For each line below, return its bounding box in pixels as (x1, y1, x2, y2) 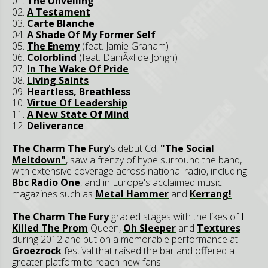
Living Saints (27, 73, 89, 87)
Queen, (88, 221, 123, 234)
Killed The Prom (12, 221, 88, 234)
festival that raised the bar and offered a (62, 243, 234, 257)
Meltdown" (12, 153, 66, 166)
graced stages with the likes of (109, 209, 241, 223)
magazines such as (12, 187, 95, 200)
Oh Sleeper (123, 221, 176, 234)
